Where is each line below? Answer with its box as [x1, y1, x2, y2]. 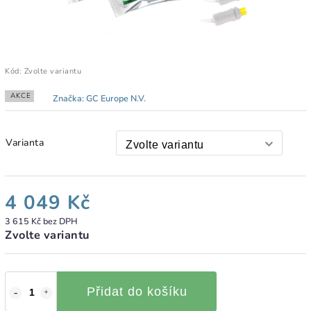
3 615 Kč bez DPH [5, 215, 78, 227]
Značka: [53, 92, 86, 104]
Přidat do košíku [86, 284, 187, 299]
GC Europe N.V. [86, 92, 146, 104]
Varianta [6, 135, 44, 149]
